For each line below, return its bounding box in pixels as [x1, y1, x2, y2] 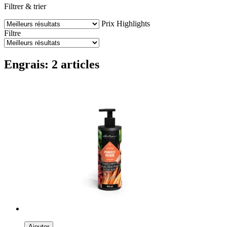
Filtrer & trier [4, 2, 46, 11]
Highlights [117, 19, 150, 28]
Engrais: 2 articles [4, 57, 99, 71]
